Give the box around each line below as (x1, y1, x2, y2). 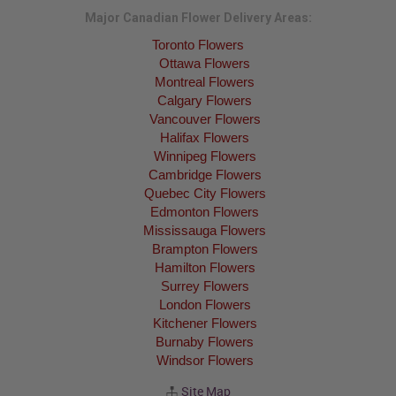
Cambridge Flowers (148, 167, 262, 183)
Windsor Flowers (156, 353, 254, 369)
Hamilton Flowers (154, 260, 255, 276)
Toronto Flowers (152, 37, 244, 53)
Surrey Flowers (160, 278, 249, 294)
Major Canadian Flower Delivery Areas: (84, 11, 312, 26)
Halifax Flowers (160, 130, 249, 146)
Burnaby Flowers (156, 334, 254, 350)
